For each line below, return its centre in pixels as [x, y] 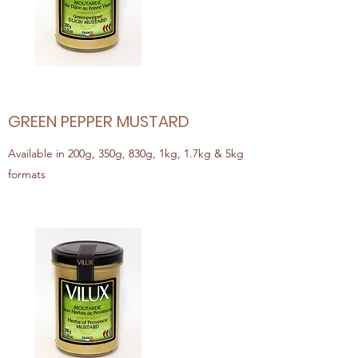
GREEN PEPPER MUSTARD [99, 121]
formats [27, 174]
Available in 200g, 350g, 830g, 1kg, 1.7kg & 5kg [126, 153]
